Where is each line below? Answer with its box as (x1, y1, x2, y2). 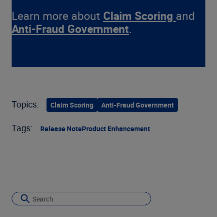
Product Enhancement (82, 124, 150, 133)
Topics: (12, 98, 39, 110)
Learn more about (12, 8, 103, 23)
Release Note (40, 124, 82, 133)
